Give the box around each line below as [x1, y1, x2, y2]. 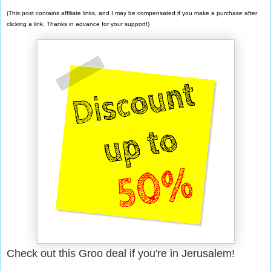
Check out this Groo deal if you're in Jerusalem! [7, 247, 235, 260]
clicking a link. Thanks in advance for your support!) [7, 21, 151, 28]
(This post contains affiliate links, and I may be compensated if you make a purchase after [7, 10, 257, 17]
